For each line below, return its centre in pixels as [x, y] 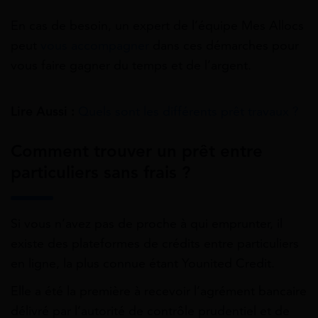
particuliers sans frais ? [100, 172]
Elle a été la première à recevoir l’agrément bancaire [159, 291]
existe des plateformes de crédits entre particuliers [155, 243]
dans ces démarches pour [224, 45]
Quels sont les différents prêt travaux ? [188, 111]
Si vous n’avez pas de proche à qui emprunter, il [147, 223]
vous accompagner [95, 45]
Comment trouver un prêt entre [137, 151]
